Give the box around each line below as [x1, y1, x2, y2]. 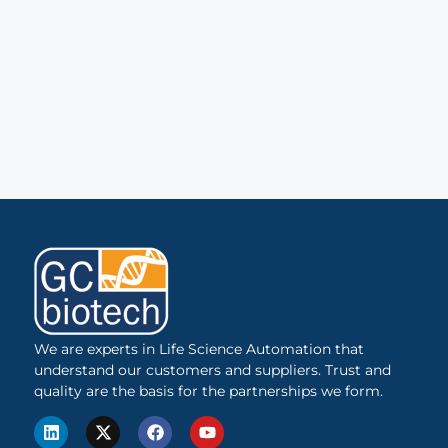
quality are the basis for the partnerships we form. [34, 381, 384, 400]
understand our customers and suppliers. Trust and [34, 360, 392, 379]
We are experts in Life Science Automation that [34, 339, 365, 358]
